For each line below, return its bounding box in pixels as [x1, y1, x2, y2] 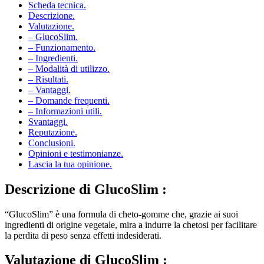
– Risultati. [28, 63, 68, 74]
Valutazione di [5, 242, 95, 258]
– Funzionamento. [28, 31, 95, 42]
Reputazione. [28, 116, 77, 127]
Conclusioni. [28, 127, 75, 137]
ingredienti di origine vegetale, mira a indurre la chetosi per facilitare [5, 209, 257, 219]
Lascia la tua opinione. [28, 148, 112, 159]
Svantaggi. [28, 105, 68, 116]
